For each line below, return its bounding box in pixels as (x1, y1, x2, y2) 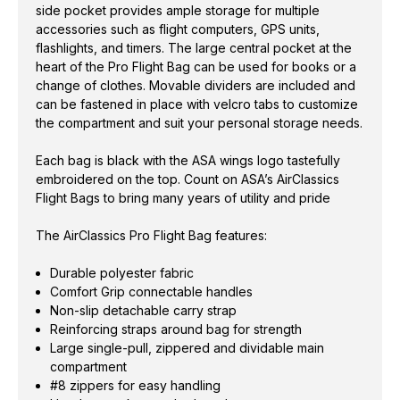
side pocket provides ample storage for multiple (36, 2, 320, 18)
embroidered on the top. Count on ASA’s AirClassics (36, 171, 339, 187)
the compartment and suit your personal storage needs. (36, 114, 362, 130)
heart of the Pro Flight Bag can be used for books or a (36, 58, 356, 74)
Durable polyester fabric (50, 264, 195, 280)
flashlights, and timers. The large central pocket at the (36, 39, 352, 55)
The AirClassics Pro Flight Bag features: (36, 227, 267, 243)
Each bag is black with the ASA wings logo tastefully (36, 152, 340, 168)
